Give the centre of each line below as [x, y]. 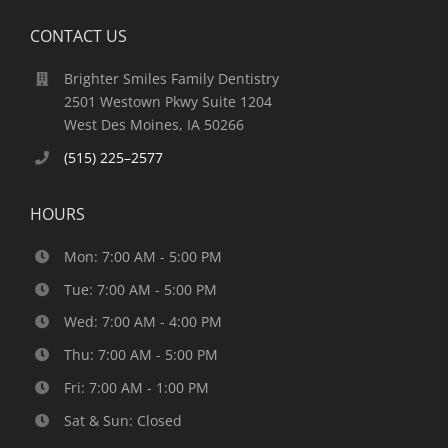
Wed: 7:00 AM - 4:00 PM [142, 322]
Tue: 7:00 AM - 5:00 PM [140, 289]
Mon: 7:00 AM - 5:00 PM [142, 256]
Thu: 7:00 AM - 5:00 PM [140, 355]
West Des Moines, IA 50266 [153, 125]
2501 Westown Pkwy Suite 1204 [167, 102]
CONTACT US [78, 36]
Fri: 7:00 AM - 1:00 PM [136, 387]
